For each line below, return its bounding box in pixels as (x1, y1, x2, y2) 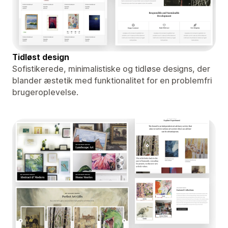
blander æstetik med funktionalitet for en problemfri (12, 75, 212, 85)
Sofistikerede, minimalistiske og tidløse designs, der (12, 63, 210, 74)
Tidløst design (12, 51, 69, 62)
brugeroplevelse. (12, 87, 78, 97)
